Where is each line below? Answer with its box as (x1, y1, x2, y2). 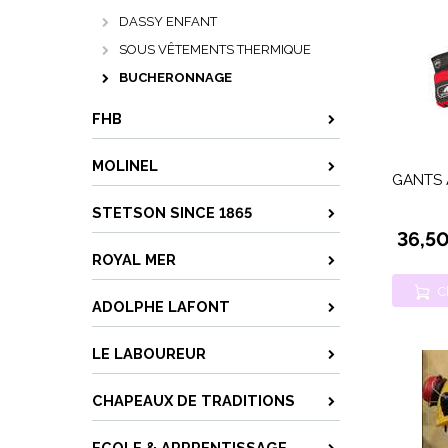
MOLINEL (92, 157, 158, 174)
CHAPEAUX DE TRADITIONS (92, 392, 295, 409)
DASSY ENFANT (119, 14, 217, 29)
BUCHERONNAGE (119, 70, 232, 85)
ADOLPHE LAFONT (92, 298, 230, 315)
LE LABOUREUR (92, 345, 206, 362)
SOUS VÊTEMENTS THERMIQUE (119, 42, 311, 57)
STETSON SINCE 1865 (92, 204, 252, 221)
